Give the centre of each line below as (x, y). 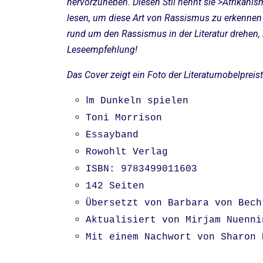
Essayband (112, 135)
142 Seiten (115, 186)
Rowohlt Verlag (127, 152)
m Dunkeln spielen (139, 101)
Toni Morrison (124, 118)
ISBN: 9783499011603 (141, 169)
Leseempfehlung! (102, 50)
